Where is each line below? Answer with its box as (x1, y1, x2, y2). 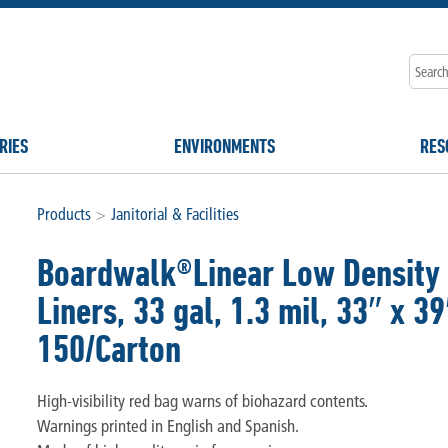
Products (36, 204, 91, 224)
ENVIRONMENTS (173, 135, 275, 157)
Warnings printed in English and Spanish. (36, 414, 299, 436)
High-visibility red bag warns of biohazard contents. (36, 389, 368, 411)
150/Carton (36, 327, 181, 371)
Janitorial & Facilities (110, 204, 239, 224)
